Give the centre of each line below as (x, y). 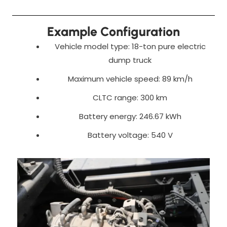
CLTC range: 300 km (130, 97)
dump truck (130, 60)
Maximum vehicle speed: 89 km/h (130, 79)
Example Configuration (113, 31)
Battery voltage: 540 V (130, 135)
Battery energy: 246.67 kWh (130, 116)
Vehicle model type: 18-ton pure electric (130, 46)
